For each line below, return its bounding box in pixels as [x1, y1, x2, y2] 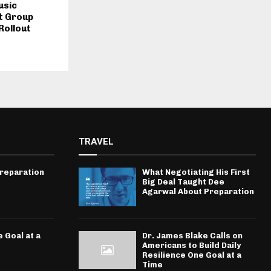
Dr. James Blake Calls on [142, 230, 243, 240]
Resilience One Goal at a [142, 250, 241, 260]
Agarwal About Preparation [142, 187, 254, 197]
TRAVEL [78, 136, 114, 148]
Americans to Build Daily [142, 240, 241, 250]
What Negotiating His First [142, 168, 250, 177]
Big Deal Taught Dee [142, 177, 224, 187]
